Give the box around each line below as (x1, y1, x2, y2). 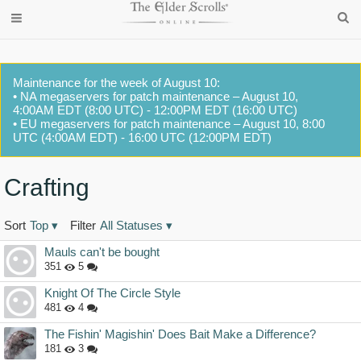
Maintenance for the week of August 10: (13, 76, 220, 89)
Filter (70, 218, 96, 233)
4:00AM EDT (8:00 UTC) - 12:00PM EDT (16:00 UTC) (13, 103, 297, 117)
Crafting (4, 174, 89, 201)
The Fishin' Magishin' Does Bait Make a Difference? (44, 327, 316, 342)
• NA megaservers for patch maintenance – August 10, (13, 89, 298, 103)
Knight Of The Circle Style (44, 286, 180, 301)
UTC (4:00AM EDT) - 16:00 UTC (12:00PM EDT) (13, 131, 272, 144)
